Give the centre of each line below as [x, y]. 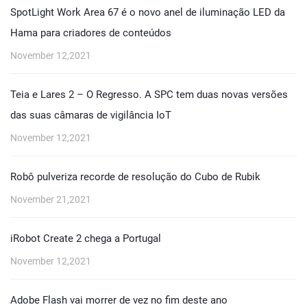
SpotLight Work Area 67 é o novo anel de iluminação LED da [148, 12]
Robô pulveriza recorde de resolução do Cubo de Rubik [135, 177]
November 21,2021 [51, 199]
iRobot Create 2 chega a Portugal [86, 238]
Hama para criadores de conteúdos [91, 33]
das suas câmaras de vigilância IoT [91, 115]
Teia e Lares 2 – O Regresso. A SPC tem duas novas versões [149, 95]
